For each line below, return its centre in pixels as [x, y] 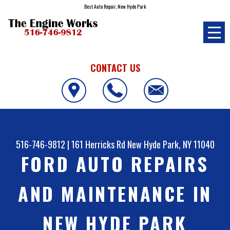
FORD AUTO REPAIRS [115, 164]
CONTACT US [115, 68]
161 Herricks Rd [98, 145]
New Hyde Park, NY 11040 [171, 145]
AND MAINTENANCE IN [115, 194]
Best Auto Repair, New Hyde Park [115, 6]
